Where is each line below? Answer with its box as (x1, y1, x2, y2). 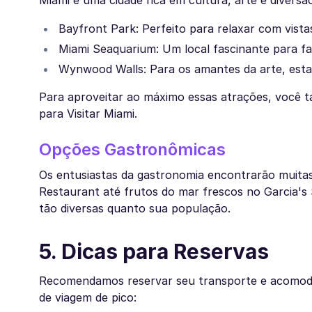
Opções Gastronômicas (39, 139, 226, 160)
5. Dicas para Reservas (39, 239, 269, 265)
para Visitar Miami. (39, 107, 137, 121)
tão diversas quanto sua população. (39, 201, 231, 216)
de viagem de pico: (39, 290, 136, 305)
